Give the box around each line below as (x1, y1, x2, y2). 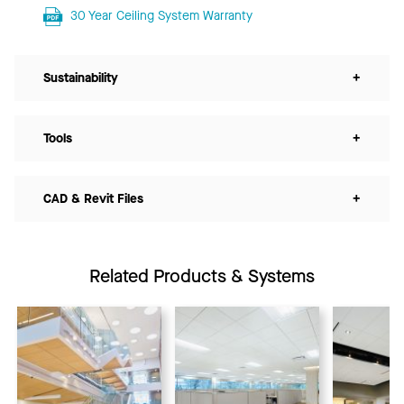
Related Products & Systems (89, 263, 315, 289)
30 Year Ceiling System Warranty (69, 6, 252, 24)
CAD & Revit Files (43, 189, 143, 207)
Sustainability (43, 69, 118, 87)
